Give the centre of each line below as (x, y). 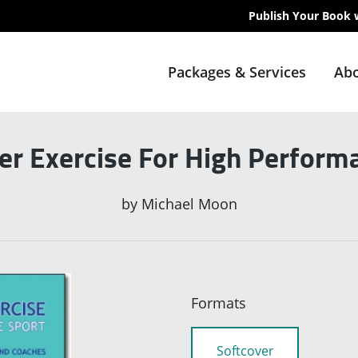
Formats (219, 303)
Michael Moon (189, 204)
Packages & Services (237, 72)
